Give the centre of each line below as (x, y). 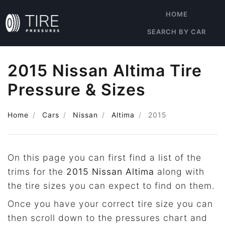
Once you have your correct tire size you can (110, 204)
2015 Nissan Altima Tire (105, 71)
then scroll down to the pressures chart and (107, 218)
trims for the (37, 172)
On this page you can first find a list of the (104, 157)
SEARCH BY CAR (177, 32)
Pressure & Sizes (77, 90)
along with (179, 172)
